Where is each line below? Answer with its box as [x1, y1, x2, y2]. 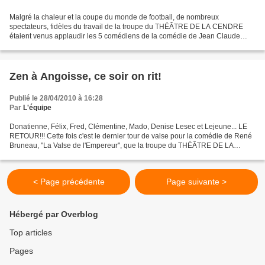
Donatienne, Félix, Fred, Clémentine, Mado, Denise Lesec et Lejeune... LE [9, 122, 247, 131]
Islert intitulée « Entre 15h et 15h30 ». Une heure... [9, 41, 170, 50]
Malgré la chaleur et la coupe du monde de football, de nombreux [9, 13, 219, 22]
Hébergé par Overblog [9, 209, 98, 219]
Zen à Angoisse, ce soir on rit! [9, 70, 161, 83]
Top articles [9, 228, 52, 238]
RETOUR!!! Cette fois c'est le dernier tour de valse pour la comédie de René [9, 132, 252, 141]
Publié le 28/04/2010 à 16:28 [9, 94, 103, 103]
